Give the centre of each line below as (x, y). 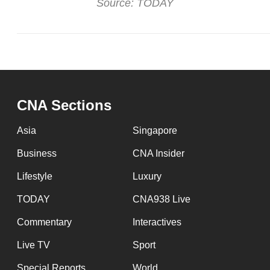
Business (37, 154)
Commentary (44, 222)
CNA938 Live (161, 199)
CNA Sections (64, 105)
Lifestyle (35, 177)
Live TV (33, 245)
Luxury (147, 177)
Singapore (155, 131)
